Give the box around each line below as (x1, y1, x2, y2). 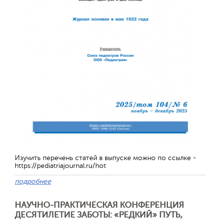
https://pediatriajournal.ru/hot (15, 162, 106, 169)
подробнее (15, 178, 51, 185)
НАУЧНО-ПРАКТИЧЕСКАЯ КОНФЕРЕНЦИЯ (15, 200, 184, 210)
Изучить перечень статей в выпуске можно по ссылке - (15, 154, 196, 162)
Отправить (136, 164, 166, 171)
